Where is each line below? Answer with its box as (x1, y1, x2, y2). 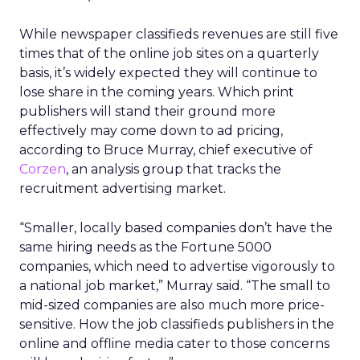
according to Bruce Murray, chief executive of (19, 142, 313, 157)
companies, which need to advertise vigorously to (19, 259, 335, 274)
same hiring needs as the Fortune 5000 (19, 239, 272, 255)
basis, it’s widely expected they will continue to (19, 65, 317, 80)
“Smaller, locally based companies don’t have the (19, 220, 333, 235)
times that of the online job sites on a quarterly (19, 46, 319, 61)
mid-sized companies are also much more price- (19, 297, 325, 313)
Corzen (19, 162, 66, 177)
